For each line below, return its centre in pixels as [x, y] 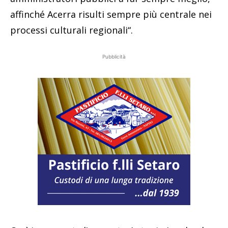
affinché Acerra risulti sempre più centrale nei [111, 15]
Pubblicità [114, 57]
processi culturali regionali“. [72, 30]
